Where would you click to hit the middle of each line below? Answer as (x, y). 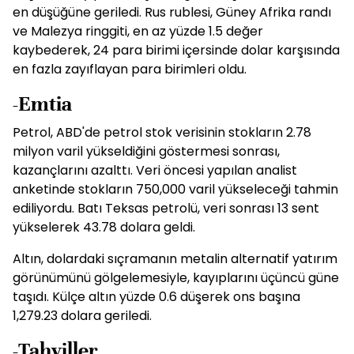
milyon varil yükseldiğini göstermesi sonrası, (146, 151)
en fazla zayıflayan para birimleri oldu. (130, 69)
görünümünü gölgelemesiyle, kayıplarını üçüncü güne (176, 278)
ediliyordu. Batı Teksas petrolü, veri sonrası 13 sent (166, 208)
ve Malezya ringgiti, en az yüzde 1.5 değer (138, 31)
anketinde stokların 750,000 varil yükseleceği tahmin (175, 189)
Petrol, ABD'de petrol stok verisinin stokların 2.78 (162, 132)
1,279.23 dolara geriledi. (82, 316)
